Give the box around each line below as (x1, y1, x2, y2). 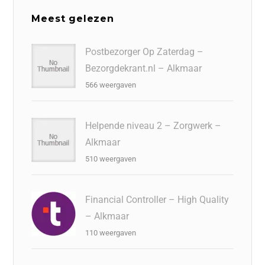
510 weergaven (85, 154, 137, 163)
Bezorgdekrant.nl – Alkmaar (85, 62, 202, 74)
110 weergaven (85, 228, 137, 237)
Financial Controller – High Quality (85, 193, 230, 205)
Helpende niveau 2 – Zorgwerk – (85, 119, 222, 131)
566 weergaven (85, 80, 137, 89)
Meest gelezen (31, 12, 114, 24)
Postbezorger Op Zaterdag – (85, 46, 204, 57)
